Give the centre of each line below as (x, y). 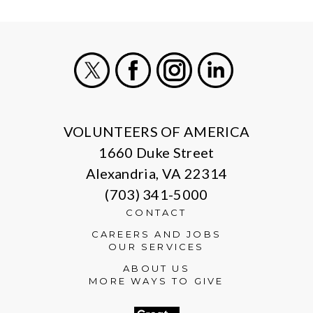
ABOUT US (156, 269)
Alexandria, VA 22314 (156, 174)
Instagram (203, 97)
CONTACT (156, 213)
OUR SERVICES (156, 247)
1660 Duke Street (156, 153)
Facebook (161, 97)
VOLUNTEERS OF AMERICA (156, 132)
